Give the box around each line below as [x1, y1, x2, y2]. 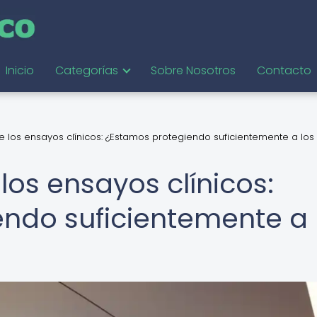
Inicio [6, 62, 34, 79]
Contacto [257, 62, 311, 79]
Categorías [55, 62, 118, 79]
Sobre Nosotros [151, 62, 236, 79]
